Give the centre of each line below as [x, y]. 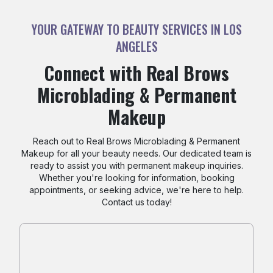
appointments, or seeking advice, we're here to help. [136, 190]
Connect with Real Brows [136, 73]
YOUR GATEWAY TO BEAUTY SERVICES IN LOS [136, 29]
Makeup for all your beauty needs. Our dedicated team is [136, 153]
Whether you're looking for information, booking [136, 178]
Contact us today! [136, 202]
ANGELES [136, 46]
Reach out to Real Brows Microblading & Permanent [136, 141]
